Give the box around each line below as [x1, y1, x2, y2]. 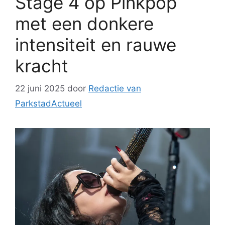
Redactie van [88, 83, 141, 93]
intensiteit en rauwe [15, 34, 176, 56]
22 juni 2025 [15, 83, 65, 93]
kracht [15, 55, 68, 77]
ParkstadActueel [15, 98, 82, 108]
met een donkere [15, 13, 154, 35]
